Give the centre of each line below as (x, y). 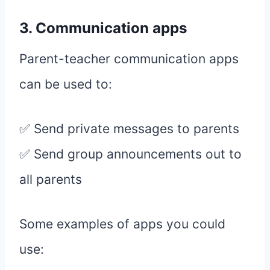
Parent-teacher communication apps (129, 59)
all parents (51, 180)
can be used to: (66, 84)
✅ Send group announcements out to (130, 154)
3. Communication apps (103, 28)
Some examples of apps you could (122, 224)
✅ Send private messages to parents (129, 129)
